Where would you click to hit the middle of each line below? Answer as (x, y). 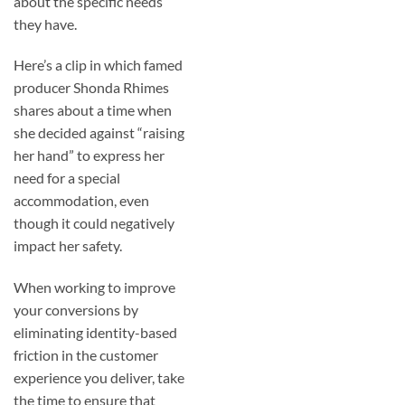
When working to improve (94, 287)
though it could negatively (94, 223)
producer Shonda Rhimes (91, 88)
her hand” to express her (89, 155)
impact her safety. (68, 246)
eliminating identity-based (95, 333)
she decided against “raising (99, 133)
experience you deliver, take (99, 378)
